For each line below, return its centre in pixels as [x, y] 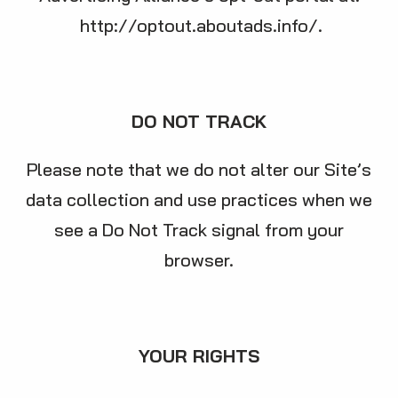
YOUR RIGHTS [199, 356]
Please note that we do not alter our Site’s [199, 169]
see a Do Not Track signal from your [199, 230]
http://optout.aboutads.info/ [199, 25]
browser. [199, 260]
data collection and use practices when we [199, 199]
